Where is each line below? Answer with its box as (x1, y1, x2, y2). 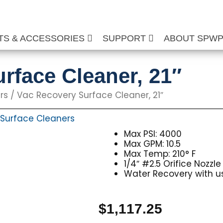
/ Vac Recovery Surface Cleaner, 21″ (8, 89, 163, 101)
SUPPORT (103, 33, 149, 43)
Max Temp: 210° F (124, 148, 196, 160)
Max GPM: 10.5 (124, 138, 181, 150)
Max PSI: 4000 (124, 128, 182, 140)
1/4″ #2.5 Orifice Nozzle (124, 158, 222, 170)
